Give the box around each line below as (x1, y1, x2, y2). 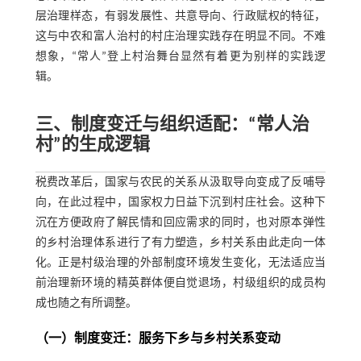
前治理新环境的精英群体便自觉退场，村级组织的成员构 (35, 277, 326, 290)
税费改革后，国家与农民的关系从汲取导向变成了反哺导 (35, 176, 326, 189)
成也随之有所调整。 (35, 297, 137, 310)
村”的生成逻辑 (35, 136, 150, 156)
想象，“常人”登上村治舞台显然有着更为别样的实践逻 (35, 51, 326, 64)
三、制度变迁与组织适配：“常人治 (35, 116, 309, 135)
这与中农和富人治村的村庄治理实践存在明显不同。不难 (35, 31, 326, 44)
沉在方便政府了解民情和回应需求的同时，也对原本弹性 (35, 217, 326, 230)
